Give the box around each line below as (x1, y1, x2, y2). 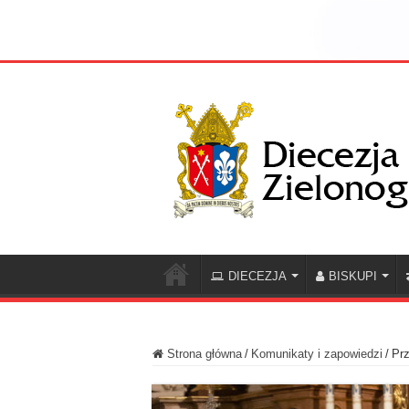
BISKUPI (329, 269, 377, 284)
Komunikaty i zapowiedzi (251, 347, 383, 362)
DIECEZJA (228, 269, 287, 284)
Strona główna (163, 347, 242, 362)
